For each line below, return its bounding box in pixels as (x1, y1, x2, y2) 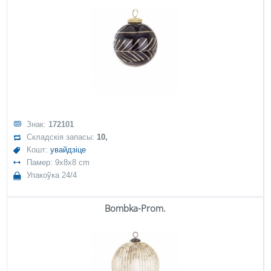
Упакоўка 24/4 (27, 171, 77, 180)
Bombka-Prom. (105, 202, 166, 214)
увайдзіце (50, 145, 87, 154)
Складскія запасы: (27, 132, 97, 142)
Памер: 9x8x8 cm (27, 158, 90, 167)
